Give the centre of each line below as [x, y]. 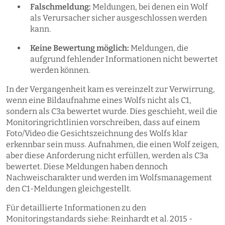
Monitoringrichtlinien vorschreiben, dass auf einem [103, 123]
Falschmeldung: [61, 7]
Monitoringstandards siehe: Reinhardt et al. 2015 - [99, 219]
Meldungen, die [159, 48]
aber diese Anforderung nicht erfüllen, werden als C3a [107, 156]
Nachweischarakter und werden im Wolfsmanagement [109, 178]
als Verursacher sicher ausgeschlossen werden [119, 18]
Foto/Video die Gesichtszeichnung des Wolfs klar [97, 134]
